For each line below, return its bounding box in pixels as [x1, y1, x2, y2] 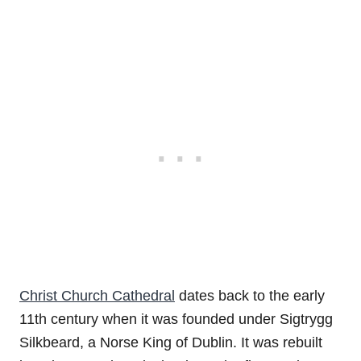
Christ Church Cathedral [19, 287, 175, 304]
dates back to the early [175, 287, 325, 304]
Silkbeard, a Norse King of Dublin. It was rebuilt [19, 334, 322, 351]
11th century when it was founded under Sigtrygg [19, 310, 333, 327]
